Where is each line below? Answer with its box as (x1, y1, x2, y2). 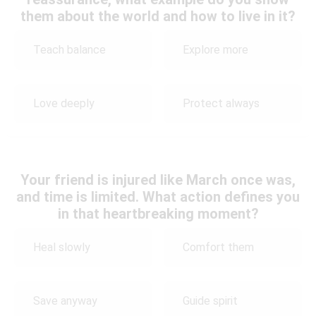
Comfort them (183, 241, 255, 255)
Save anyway (33, 294, 97, 308)
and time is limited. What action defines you (16, 188, 300, 205)
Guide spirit (183, 294, 238, 308)
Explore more (183, 43, 249, 57)
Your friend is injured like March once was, (20, 171, 296, 188)
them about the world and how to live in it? (20, 7, 296, 25)
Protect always (183, 97, 260, 111)
